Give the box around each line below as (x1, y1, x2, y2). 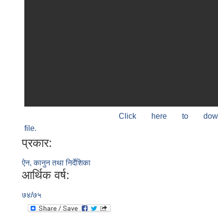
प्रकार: (22, 136, 52, 149)
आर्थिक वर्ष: (22, 168, 70, 182)
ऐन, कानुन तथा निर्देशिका (22, 159, 91, 167)
